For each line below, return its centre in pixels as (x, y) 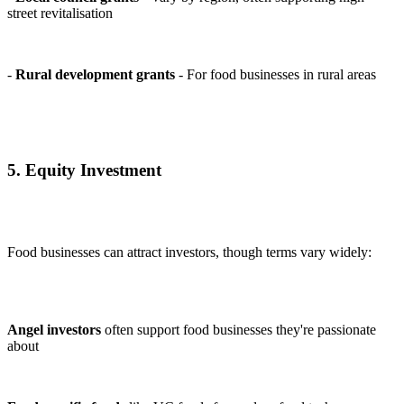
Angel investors (54, 330)
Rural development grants (95, 74)
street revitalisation (60, 13)
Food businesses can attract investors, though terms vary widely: (189, 252)
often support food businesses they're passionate (239, 330)
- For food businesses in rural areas (275, 74)
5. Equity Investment (84, 170)
